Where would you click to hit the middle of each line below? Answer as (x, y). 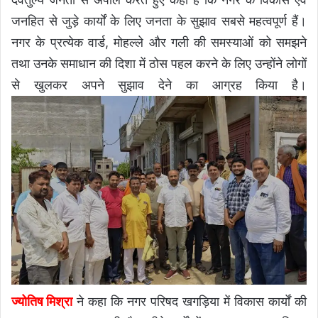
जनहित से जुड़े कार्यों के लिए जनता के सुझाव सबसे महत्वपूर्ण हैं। (159, 21)
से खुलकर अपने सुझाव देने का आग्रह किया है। (159, 84)
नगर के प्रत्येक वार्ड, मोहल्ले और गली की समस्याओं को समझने (159, 42)
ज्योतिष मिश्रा (42, 302)
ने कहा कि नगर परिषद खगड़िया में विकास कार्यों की (190, 302)
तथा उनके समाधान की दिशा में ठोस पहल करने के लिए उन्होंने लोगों (159, 63)
